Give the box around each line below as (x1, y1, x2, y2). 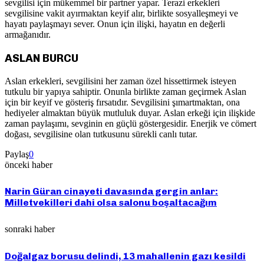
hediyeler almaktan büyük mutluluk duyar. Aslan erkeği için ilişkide (5, 107, 255, 118)
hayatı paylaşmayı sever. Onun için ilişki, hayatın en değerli (5, 19, 225, 29)
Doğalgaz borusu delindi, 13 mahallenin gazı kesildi (5, 250, 246, 262)
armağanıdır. (5, 29, 51, 40)
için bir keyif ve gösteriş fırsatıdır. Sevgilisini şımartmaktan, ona (5, 97, 240, 107)
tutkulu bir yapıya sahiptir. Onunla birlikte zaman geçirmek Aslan (5, 86, 246, 97)
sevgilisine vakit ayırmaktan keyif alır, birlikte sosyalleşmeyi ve (5, 8, 238, 19)
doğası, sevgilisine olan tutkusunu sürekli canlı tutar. (5, 128, 197, 139)
